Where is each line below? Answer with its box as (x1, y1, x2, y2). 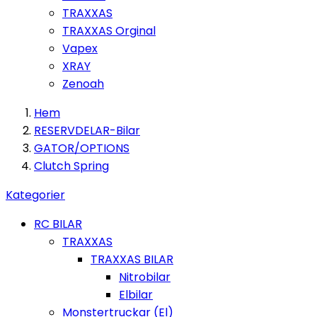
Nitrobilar (119, 269, 171, 285)
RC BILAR (34, 216, 82, 232)
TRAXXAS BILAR (91, 251, 173, 267)
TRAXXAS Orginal (62, 23, 156, 39)
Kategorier (6, 187, 65, 203)
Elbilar (119, 287, 153, 303)
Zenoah (62, 76, 104, 92)
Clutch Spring (34, 158, 109, 174)
